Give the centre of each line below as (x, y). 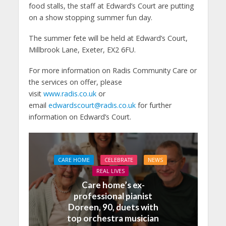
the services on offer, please (75, 82)
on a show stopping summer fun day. (90, 17)
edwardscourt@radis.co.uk (92, 105)
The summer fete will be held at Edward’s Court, (108, 38)
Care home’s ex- (113, 185)
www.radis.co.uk (70, 93)
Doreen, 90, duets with (113, 207)
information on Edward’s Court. (80, 117)
